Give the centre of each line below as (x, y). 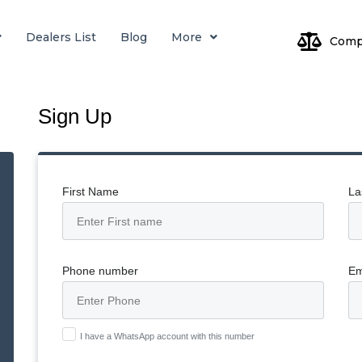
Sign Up (75, 116)
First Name (91, 192)
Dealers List (61, 37)
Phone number (101, 271)
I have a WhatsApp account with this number (168, 336)
